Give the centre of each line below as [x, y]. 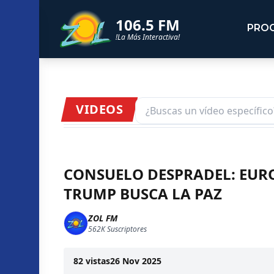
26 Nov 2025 [136, 261]
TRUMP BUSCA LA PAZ [143, 193]
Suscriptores [126, 229]
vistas [98, 261]
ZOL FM [103, 218]
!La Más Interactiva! [147, 37]
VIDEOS [99, 109]
